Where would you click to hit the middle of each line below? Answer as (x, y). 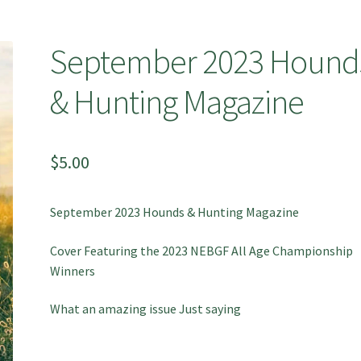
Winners (73, 270)
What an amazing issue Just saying (146, 309)
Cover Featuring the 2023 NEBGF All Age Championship (202, 250)
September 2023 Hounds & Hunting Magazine (175, 212)
